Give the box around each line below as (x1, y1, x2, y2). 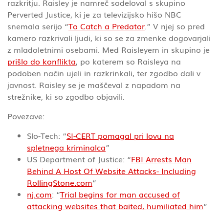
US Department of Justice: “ (27, 153, 131, 165)
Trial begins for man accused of (60, 188, 180, 200)
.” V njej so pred (145, 20, 205, 32)
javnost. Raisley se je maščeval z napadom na (7, 78, 180, 90)
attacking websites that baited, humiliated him (27, 199, 203, 212)
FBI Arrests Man (131, 153, 192, 165)
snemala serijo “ (7, 20, 68, 32)
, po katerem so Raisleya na (76, 55, 181, 67)
